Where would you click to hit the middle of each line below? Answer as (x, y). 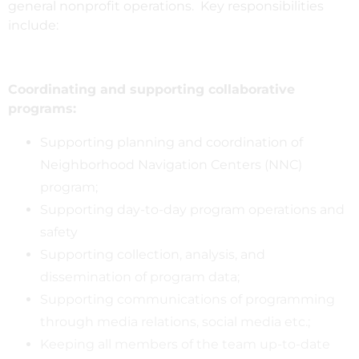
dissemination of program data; (140, 276)
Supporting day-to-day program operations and (192, 209)
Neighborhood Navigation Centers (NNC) (171, 164)
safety (59, 232)
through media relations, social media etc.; (175, 321)
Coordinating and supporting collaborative (151, 89)
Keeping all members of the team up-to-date (185, 344)
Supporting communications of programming (188, 299)
